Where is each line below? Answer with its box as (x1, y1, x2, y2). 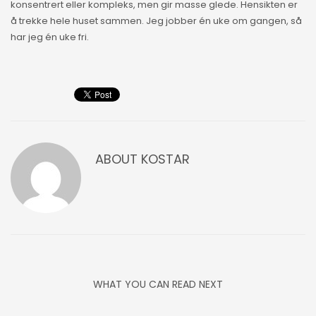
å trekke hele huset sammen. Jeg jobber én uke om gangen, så (11, 14, 302, 28)
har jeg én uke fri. (11, 30, 89, 44)
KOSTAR (141, 150, 190, 169)
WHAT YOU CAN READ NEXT (93, 277, 223, 292)
